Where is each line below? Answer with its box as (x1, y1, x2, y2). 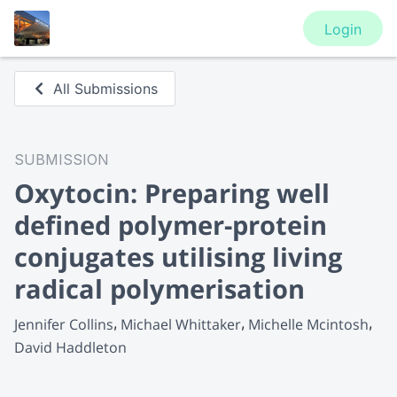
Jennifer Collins (14, 314, 113, 334)
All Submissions (53, 80, 159, 97)
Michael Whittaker (121, 314, 241, 334)
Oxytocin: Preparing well (14, 175, 330, 210)
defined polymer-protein (14, 207, 327, 242)
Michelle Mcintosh (248, 314, 369, 334)
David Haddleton (14, 337, 127, 357)
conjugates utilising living (14, 239, 342, 274)
